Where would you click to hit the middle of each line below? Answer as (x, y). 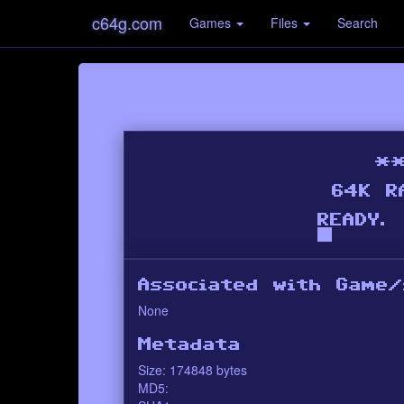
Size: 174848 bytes (193, 370)
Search (358, 23)
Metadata (189, 344)
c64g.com (127, 23)
